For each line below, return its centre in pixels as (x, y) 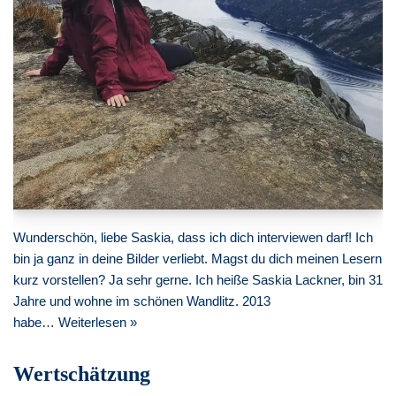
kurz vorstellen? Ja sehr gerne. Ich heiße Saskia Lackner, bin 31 (198, 280)
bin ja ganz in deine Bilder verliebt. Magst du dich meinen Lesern (198, 259)
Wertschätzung (82, 374)
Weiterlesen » (98, 323)
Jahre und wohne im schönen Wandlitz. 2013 (142, 301)
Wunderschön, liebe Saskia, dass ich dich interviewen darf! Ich (193, 238)
